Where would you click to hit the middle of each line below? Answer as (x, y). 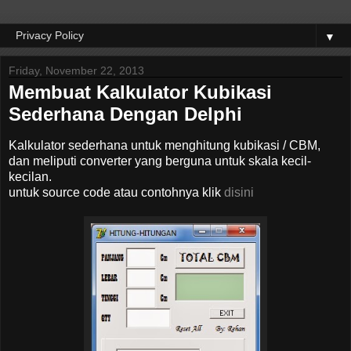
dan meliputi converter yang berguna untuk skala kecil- (160, 161)
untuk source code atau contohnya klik (116, 192)
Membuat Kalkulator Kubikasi (140, 92)
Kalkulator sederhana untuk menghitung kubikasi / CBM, (165, 145)
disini (239, 192)
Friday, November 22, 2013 (76, 71)
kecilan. (30, 176)
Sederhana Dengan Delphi (125, 114)
